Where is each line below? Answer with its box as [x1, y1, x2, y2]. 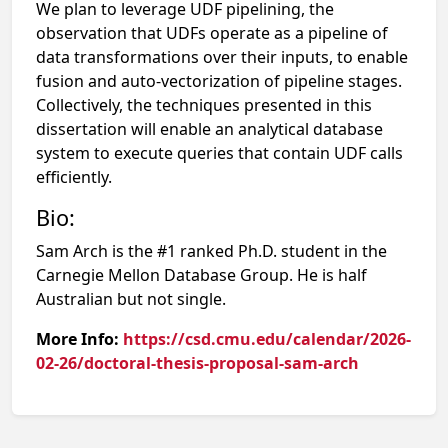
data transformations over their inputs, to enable [36, 46, 408, 68]
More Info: [36, 328, 123, 350]
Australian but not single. [36, 288, 226, 310]
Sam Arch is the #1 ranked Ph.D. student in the [36, 240, 387, 262]
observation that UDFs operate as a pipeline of [36, 22, 388, 44]
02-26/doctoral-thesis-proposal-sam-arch [36, 352, 359, 374]
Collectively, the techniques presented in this [36, 94, 372, 116]
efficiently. [36, 166, 112, 188]
